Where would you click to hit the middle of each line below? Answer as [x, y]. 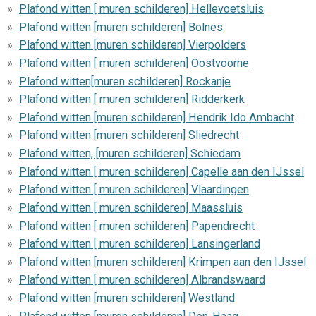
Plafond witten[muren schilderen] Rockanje [124, 81]
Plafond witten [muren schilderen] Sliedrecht [129, 135]
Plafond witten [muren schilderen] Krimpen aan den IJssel [162, 262]
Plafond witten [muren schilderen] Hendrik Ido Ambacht [156, 117]
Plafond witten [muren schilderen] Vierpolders [132, 45]
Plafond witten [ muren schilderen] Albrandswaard [142, 280]
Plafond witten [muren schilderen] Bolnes [121, 27]
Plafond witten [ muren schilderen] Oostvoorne [134, 63]
